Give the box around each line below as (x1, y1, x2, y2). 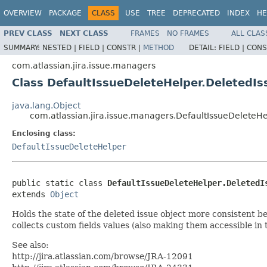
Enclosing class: (12, 129, 76, 138)
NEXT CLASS (60, 29, 108, 38)
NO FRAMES (167, 29, 209, 38)
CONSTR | (107, 43, 143, 52)
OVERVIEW (4, 9, 42, 17)
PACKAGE (49, 9, 82, 17)
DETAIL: (189, 43, 219, 52)
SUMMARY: (4, 43, 42, 52)
